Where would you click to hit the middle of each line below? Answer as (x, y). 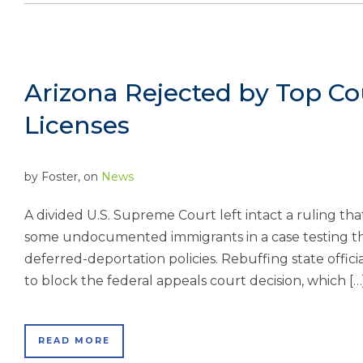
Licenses (77, 125)
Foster (60, 177)
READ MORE (74, 341)
